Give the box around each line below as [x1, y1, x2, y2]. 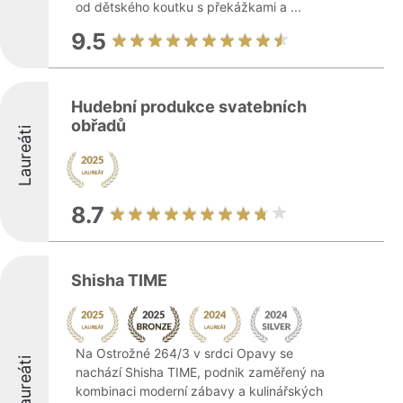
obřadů [71, 116, 126, 135]
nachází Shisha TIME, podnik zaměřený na [76, 364, 325, 380]
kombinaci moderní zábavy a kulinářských [76, 383, 323, 399]
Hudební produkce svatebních [71, 97, 307, 116]
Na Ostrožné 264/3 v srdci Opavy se [76, 345, 293, 361]
